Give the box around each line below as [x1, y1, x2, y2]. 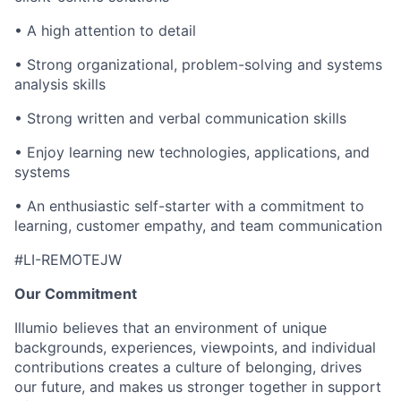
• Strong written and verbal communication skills [14, 108, 346, 127]
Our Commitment [14, 284, 137, 303]
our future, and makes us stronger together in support [14, 377, 381, 396]
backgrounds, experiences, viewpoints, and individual [14, 337, 376, 356]
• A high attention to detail [14, 21, 196, 39]
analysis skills [14, 74, 106, 93]
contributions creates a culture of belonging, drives [14, 357, 362, 376]
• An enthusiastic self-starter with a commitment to [14, 196, 364, 215]
